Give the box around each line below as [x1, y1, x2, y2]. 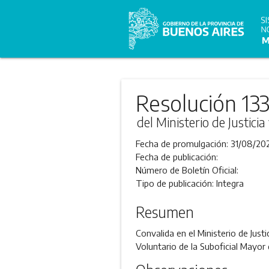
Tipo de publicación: [135, 178, 216, 189]
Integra [216, 178, 244, 189]
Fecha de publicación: [135, 151, 218, 162]
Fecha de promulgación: [135, 138, 231, 149]
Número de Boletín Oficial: [135, 165, 238, 175]
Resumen [135, 203, 194, 221]
